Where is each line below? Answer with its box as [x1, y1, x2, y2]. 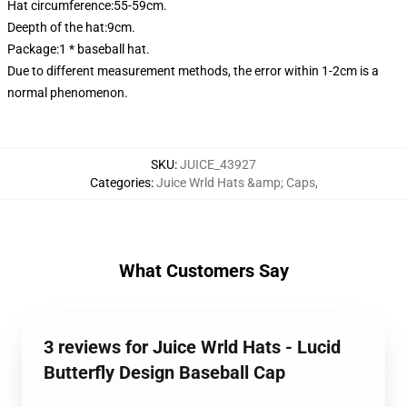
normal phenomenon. [7, 85, 128, 100]
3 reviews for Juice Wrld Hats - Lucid [44, 336, 341, 358]
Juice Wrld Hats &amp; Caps [155, 175, 315, 190]
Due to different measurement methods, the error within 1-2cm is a [7, 64, 379, 78]
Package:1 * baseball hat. [7, 42, 150, 56]
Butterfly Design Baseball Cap [44, 362, 285, 383]
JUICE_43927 [180, 157, 256, 172]
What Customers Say [118, 260, 289, 282]
